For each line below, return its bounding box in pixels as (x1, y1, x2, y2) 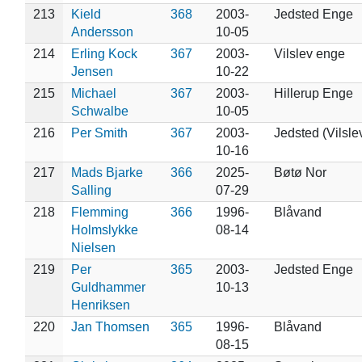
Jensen (70, 64, 113, 78)
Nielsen (70, 240, 116, 255)
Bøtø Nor (273, 165, 326, 179)
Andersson (70, 24, 133, 39)
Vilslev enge (273, 46, 345, 61)
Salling (70, 183, 112, 197)
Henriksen (70, 297, 130, 312)
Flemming (70, 204, 128, 219)
